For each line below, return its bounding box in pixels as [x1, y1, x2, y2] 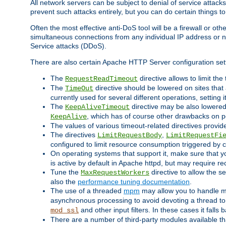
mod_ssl [50, 206, 79, 215]
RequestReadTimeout [65, 75, 138, 83]
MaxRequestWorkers [81, 168, 149, 177]
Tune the [50, 168, 81, 177]
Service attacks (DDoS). [30, 42, 106, 50]
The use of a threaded [50, 187, 124, 195]
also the [50, 178, 78, 186]
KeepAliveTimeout [65, 103, 130, 111]
